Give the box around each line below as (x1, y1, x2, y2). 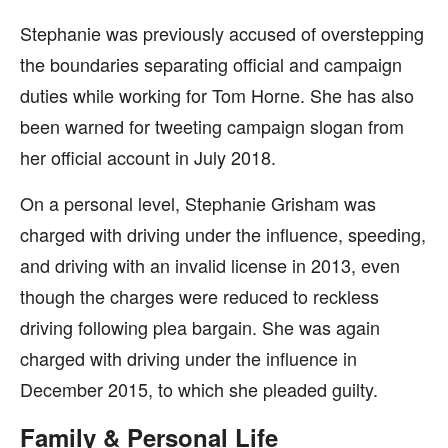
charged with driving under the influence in (20, 345, 357, 371)
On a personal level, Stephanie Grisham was (20, 190, 376, 216)
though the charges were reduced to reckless (20, 283, 379, 309)
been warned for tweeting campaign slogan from (20, 113, 404, 139)
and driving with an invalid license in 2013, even (20, 252, 400, 278)
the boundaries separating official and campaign (20, 51, 402, 77)
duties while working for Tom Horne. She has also (20, 82, 414, 108)
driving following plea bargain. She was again (20, 314, 380, 340)
